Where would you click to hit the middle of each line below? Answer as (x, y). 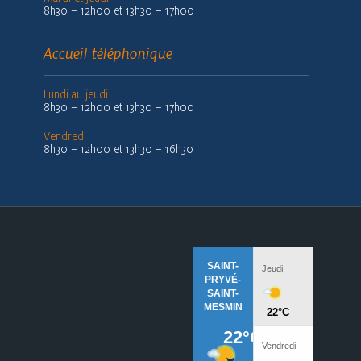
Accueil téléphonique (108, 54)
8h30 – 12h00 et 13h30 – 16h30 (118, 149)
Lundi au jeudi (76, 94)
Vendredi (65, 136)
